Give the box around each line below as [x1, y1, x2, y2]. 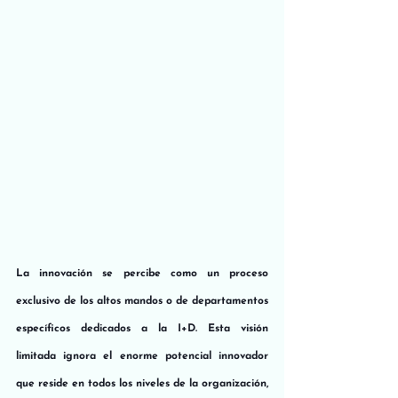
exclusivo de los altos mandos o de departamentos [16, 295, 268, 306]
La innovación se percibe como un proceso [16, 267, 268, 279]
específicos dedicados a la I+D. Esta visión [16, 322, 268, 334]
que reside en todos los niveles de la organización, [16, 378, 268, 389]
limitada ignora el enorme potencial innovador [16, 350, 268, 362]
